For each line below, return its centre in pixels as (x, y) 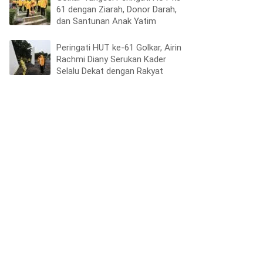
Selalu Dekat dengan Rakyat (110, 71)
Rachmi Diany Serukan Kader (111, 59)
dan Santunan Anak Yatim (106, 21)
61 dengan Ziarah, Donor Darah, (117, 9)
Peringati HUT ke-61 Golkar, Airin (119, 47)
